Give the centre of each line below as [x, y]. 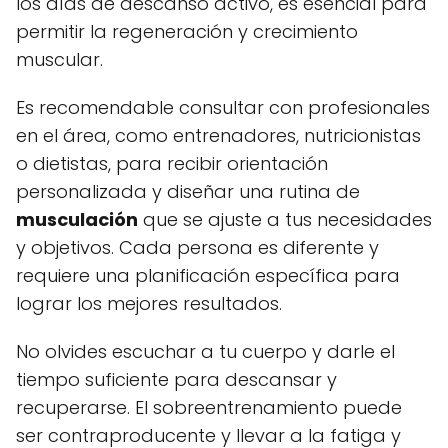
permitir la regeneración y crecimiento [187, 32]
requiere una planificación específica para [208, 276]
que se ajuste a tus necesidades [285, 220]
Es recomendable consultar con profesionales [223, 108]
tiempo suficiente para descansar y [176, 380]
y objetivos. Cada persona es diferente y [197, 248]
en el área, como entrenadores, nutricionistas [218, 136]
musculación [77, 220]
